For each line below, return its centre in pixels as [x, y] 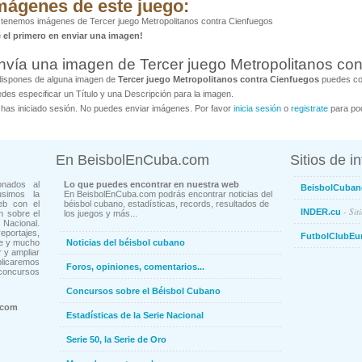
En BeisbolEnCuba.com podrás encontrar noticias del [168, 194]
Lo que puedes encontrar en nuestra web [152, 185]
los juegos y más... [101, 214]
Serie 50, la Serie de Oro [116, 340]
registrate [309, 109]
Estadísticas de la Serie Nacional [135, 316]
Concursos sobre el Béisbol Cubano [143, 291]
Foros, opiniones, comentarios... [135, 267]
